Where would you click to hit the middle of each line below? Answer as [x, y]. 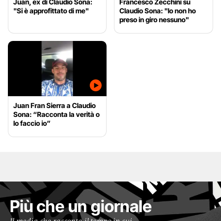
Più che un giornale [81, 206]
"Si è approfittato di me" [51, 10]
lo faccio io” [32, 123]
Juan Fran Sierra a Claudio [55, 106]
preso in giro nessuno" [154, 19]
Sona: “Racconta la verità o [56, 114]
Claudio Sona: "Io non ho [158, 10]
